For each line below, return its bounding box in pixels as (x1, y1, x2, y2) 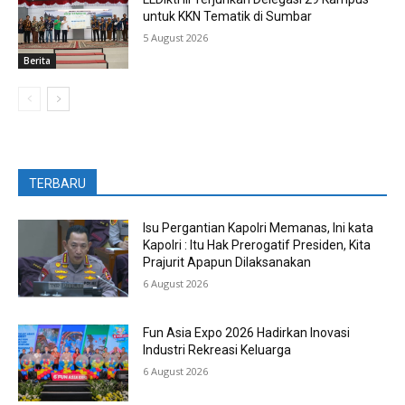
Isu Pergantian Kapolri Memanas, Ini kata (143, 221, 374, 236)
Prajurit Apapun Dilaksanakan (143, 255, 312, 270)
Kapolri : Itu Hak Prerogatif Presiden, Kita (143, 238, 372, 253)
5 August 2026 (143, 31, 209, 45)
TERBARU (29, 176, 86, 192)
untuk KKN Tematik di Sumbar (143, 9, 313, 24)
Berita (24, 54, 51, 68)
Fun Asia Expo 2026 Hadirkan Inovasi (143, 325, 351, 340)
